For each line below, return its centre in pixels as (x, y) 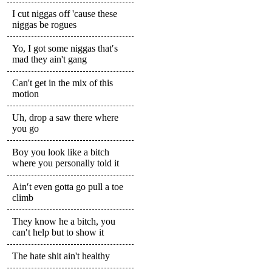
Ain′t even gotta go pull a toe (68, 186)
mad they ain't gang (49, 59)
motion (25, 93)
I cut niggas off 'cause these (65, 13)
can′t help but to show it (58, 232)
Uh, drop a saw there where (65, 117)
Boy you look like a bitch (61, 152)
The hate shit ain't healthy (61, 256)
